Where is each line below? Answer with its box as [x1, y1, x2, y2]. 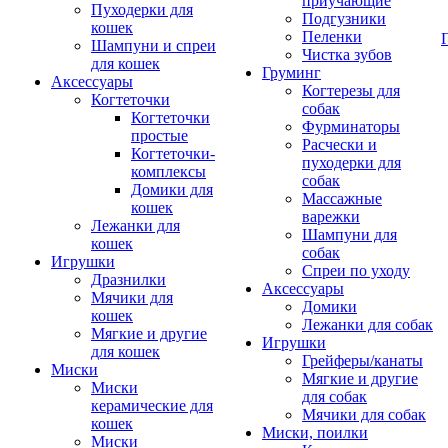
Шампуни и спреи [91, 37, 216, 54]
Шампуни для [302, 226, 397, 243]
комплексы [131, 163, 206, 180]
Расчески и [302, 136, 377, 153]
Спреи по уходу [302, 262, 410, 279]
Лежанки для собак [302, 316, 433, 333]
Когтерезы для [302, 82, 400, 99]
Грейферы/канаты [302, 352, 423, 369]
